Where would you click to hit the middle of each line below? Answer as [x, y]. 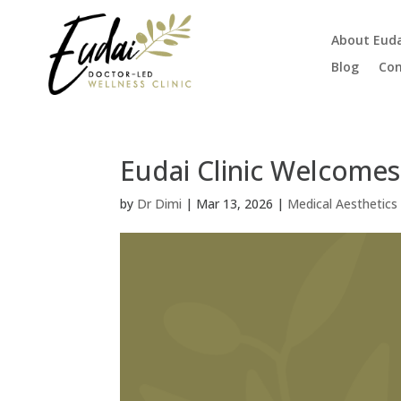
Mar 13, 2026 [235, 203]
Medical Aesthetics [343, 203]
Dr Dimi [160, 203]
